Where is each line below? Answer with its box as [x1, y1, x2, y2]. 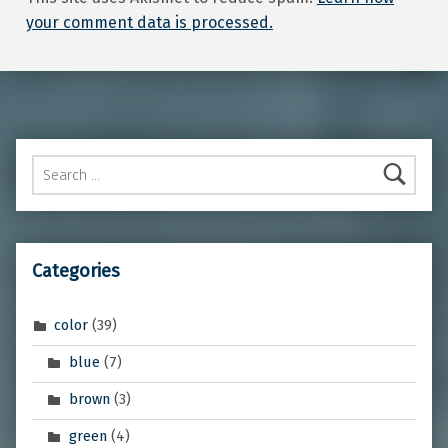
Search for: [31, 146, 53, 165]
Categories [32, 260, 120, 282]
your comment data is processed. [25, 12, 273, 32]
